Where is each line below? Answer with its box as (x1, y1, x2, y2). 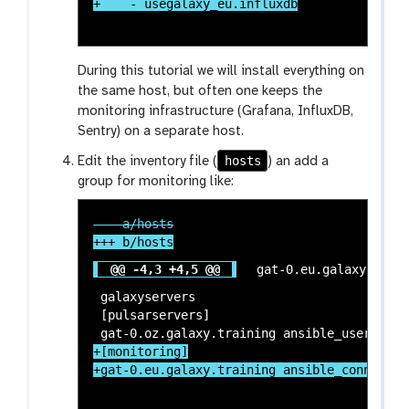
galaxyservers (93, 288, 196, 304)
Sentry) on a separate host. (78, 123, 245, 139)
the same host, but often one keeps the (78, 83, 323, 99)
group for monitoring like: (78, 173, 235, 189)
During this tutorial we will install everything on (78, 63, 365, 79)
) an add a (267, 153, 330, 169)
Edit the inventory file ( (78, 153, 218, 169)
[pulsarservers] (93, 307, 211, 322)
